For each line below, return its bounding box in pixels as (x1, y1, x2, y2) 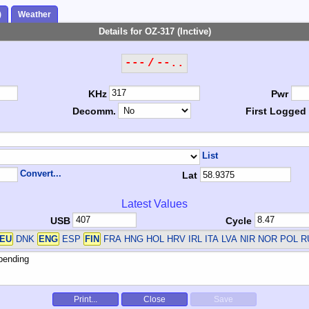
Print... (74, 295, 97, 305)
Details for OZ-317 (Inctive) (98, 26, 211, 37)
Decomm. (72, 106, 116, 117)
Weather (18, 10, 51, 20)
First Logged (246, 106, 307, 117)
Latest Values (121, 197, 188, 210)
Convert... (20, 168, 62, 179)
